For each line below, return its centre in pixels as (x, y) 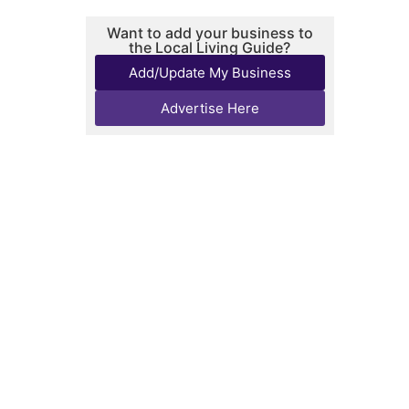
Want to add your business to (210, 33)
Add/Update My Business (210, 73)
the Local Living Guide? (210, 48)
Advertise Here (210, 109)
